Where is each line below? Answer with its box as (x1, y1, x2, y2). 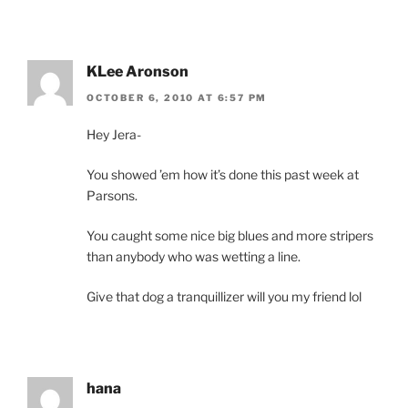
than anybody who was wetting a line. (87, 248, 301, 264)
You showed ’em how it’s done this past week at (87, 166, 359, 182)
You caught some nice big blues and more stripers (87, 227, 373, 243)
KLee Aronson (87, 63, 189, 81)
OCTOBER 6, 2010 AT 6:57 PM (87, 91, 268, 103)
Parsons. (87, 187, 138, 203)
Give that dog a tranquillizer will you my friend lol (87, 288, 362, 304)
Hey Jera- (87, 126, 141, 142)
